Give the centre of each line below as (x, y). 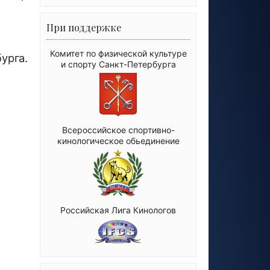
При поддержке (84, 27)
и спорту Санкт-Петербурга (118, 64)
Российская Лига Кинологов (118, 210)
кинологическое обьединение (118, 141)
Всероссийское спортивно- (118, 130)
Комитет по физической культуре (118, 53)
